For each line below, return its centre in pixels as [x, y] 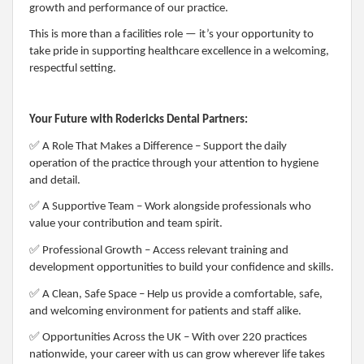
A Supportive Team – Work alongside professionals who [175, 207]
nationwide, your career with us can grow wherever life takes [177, 355]
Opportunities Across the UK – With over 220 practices [173, 338]
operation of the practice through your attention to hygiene [174, 163]
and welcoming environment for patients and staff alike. [165, 311]
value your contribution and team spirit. [126, 224]
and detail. [55, 180]
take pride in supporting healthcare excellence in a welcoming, [179, 51]
